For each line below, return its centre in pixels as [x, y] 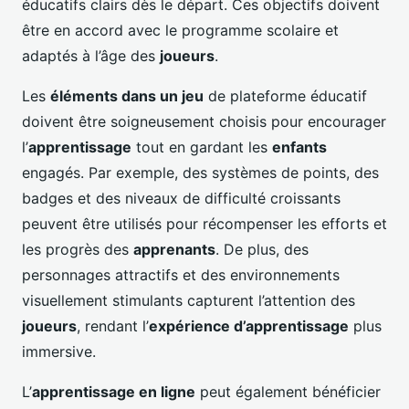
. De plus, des [262, 249]
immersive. [59, 351]
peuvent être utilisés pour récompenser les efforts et [204, 223]
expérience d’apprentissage [249, 325]
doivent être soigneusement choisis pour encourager [204, 121]
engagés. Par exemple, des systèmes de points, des [200, 172]
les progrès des [78, 249]
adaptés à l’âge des [91, 55]
